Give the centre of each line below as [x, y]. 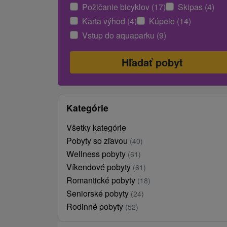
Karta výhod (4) [109, 21]
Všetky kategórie [96, 127]
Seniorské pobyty [99, 193]
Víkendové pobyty [100, 167]
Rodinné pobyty [96, 206]
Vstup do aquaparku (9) [124, 35]
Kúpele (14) [170, 21]
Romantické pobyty [102, 180]
